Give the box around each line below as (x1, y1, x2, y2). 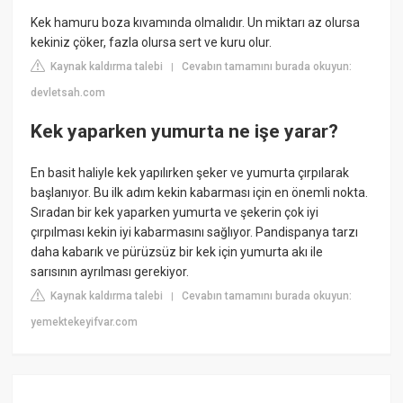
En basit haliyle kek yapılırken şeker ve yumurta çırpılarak (31, 165, 350, 180)
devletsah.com (31, 85, 106, 99)
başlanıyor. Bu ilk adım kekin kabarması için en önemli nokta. (31, 184, 369, 200)
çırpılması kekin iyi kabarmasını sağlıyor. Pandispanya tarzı (31, 224, 359, 239)
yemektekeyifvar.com (31, 315, 139, 328)
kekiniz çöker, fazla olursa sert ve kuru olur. (31, 34, 273, 49)
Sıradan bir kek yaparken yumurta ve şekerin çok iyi (31, 204, 319, 219)
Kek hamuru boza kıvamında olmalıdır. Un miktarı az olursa (31, 14, 361, 30)
